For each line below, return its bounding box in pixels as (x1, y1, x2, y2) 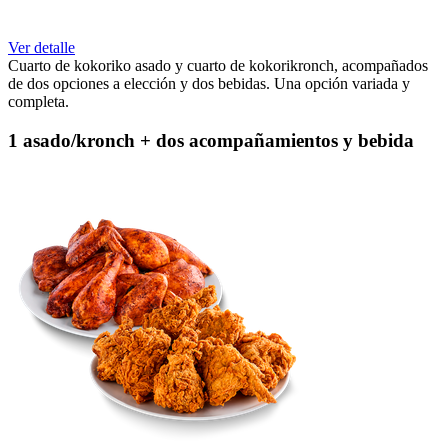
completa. (8, 92, 69, 110)
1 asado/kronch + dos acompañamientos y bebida (8, 129, 414, 151)
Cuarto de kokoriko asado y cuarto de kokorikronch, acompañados (8, 56, 428, 74)
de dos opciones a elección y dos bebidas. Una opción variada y (8, 74, 410, 92)
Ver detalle (8, 38, 75, 56)
